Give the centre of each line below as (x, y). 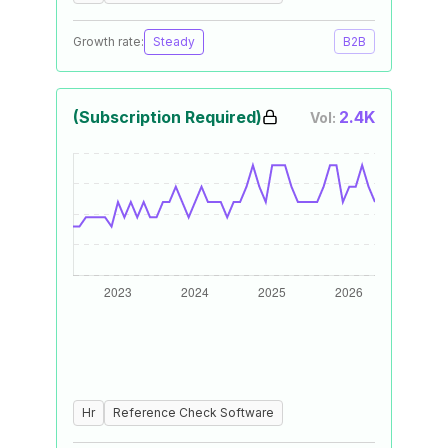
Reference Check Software (193, 412)
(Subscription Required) (167, 117)
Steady (174, 41)
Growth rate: (108, 41)
